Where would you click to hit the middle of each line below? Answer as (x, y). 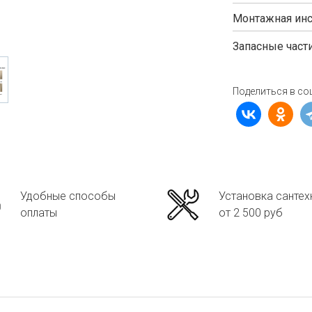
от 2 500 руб (251, 213)
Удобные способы (68, 196)
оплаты (39, 213)
